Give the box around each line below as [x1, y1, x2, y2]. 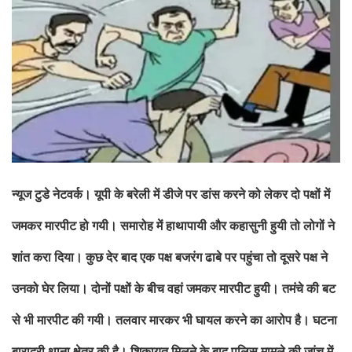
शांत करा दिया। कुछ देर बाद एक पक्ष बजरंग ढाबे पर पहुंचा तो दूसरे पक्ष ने [12, 247, 328, 266]
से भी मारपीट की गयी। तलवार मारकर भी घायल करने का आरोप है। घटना [12, 310, 337, 328]
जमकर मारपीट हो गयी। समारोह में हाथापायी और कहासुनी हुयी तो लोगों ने [12, 216, 335, 234]
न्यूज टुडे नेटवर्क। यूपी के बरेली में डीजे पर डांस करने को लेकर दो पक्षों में [12, 185, 330, 203]
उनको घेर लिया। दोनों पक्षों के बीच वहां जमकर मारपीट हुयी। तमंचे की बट [12, 279, 335, 297]
